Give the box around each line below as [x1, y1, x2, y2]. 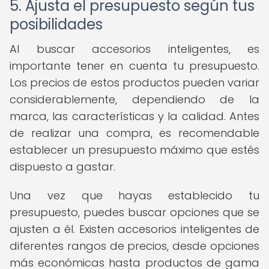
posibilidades [10, 14, 103, 34]
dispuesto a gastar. [10, 159, 115, 174]
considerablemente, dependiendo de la [10, 92, 259, 107]
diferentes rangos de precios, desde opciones [10, 238, 259, 253]
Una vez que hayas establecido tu [10, 188, 259, 203]
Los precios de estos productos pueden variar [10, 75, 259, 90]
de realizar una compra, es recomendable [10, 125, 259, 141]
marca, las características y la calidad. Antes [10, 109, 259, 124]
